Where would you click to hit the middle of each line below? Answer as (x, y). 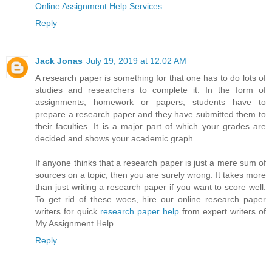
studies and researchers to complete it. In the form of (151, 90)
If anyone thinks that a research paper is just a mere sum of (151, 163)
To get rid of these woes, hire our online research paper (151, 199)
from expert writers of (223, 212)
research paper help (140, 212)
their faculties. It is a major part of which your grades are (151, 127)
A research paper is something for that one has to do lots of (151, 78)
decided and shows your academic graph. (115, 139)
